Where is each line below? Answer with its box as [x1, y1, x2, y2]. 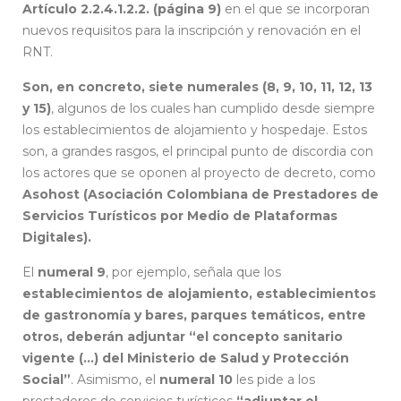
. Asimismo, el [71, 371, 159, 388]
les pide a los [236, 371, 315, 388]
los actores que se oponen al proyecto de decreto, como [22, 164, 376, 181]
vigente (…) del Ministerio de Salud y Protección [22, 349, 349, 366]
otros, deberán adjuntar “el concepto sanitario [22, 328, 343, 345]
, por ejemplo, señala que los [106, 263, 281, 280]
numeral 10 [159, 371, 236, 388]
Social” [22, 371, 71, 388]
